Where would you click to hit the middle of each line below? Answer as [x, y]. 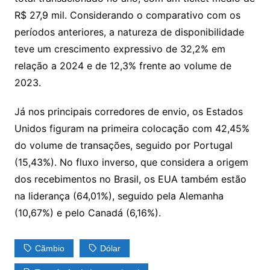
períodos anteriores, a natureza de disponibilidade [129, 32]
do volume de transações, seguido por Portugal [123, 146]
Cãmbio [49, 249]
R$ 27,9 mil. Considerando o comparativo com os [127, 15]
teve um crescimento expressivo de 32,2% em [120, 49]
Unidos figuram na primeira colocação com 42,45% [132, 129]
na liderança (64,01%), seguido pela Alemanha [119, 196]
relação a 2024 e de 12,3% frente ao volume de [123, 66]
